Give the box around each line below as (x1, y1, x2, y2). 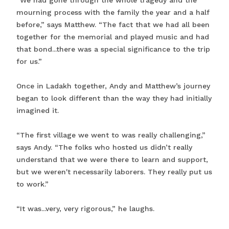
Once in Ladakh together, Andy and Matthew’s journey (16, 82, 210, 90)
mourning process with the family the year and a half (16, 8, 210, 17)
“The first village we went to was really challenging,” (16, 131, 205, 140)
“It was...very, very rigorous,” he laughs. (16, 204, 154, 213)
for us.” (16, 57, 42, 66)
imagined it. (16, 106, 59, 115)
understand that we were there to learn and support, (16, 155, 208, 164)
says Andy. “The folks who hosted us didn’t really (16, 143, 192, 152)
